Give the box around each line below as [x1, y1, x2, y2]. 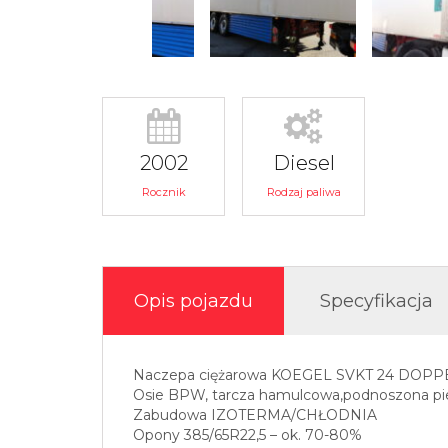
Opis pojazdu [134, 290, 253, 313]
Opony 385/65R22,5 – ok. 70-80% [133, 426, 362, 445]
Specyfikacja [320, 290, 433, 313]
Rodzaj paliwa [266, 185, 341, 200]
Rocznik [141, 185, 186, 200]
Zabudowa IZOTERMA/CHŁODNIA [133, 406, 377, 425]
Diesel [272, 151, 335, 176]
